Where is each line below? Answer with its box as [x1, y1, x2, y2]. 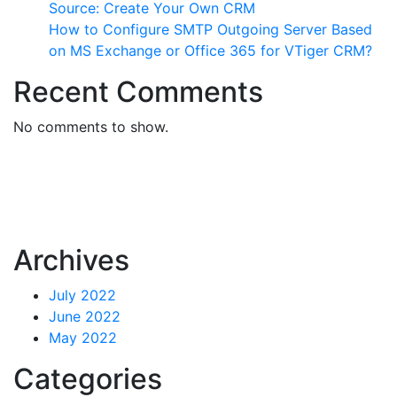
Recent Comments [13, 74, 263, 110]
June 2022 [49, 307, 121, 326]
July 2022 [49, 286, 116, 305]
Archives [13, 243, 129, 278]
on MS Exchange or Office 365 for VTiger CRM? [49, 42, 372, 60]
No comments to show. [13, 118, 168, 136]
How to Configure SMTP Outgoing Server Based [49, 20, 372, 39]
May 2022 [49, 329, 117, 347]
